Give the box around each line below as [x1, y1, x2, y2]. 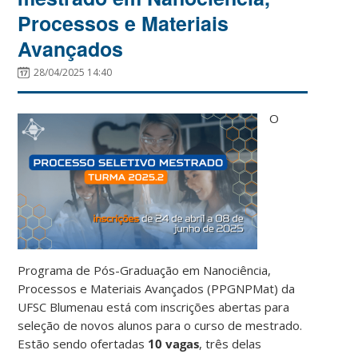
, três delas [199, 335, 262, 352]
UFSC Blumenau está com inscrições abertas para [18, 298, 290, 315]
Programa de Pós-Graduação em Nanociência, [18, 261, 272, 278]
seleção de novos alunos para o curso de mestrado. [18, 316, 303, 333]
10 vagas [148, 335, 200, 352]
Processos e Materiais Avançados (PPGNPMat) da [18, 280, 296, 296]
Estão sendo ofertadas [18, 335, 149, 352]
